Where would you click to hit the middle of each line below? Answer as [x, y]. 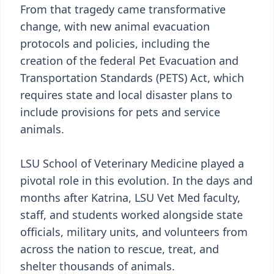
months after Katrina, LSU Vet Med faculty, [130, 198]
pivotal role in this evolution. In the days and [136, 180]
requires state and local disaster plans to [126, 95]
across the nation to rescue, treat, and [120, 249]
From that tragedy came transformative [123, 9]
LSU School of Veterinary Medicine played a [132, 163]
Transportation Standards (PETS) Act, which [132, 78]
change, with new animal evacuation [115, 26]
